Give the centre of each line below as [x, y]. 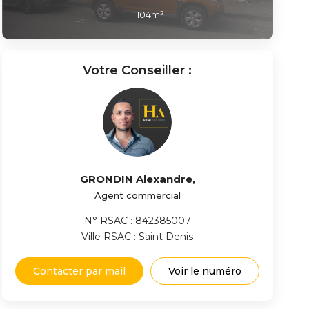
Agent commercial [137, 195]
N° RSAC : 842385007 [137, 221]
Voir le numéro [205, 271]
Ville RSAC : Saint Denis [138, 237]
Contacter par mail [80, 271]
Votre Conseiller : [138, 70]
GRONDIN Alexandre [136, 179]
